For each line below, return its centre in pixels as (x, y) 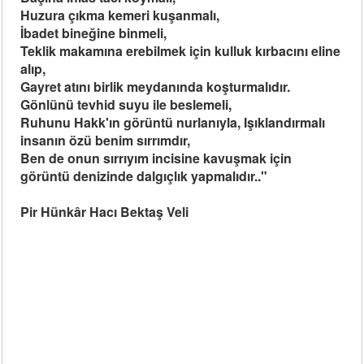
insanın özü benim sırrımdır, (106, 140)
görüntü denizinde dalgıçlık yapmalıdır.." (144, 176)
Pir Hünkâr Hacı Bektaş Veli (105, 212)
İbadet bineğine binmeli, (94, 33)
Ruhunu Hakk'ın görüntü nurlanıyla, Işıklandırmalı (173, 122)
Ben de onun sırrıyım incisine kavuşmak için (156, 158)
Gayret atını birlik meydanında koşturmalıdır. (156, 87)
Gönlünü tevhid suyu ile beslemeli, (126, 104)
